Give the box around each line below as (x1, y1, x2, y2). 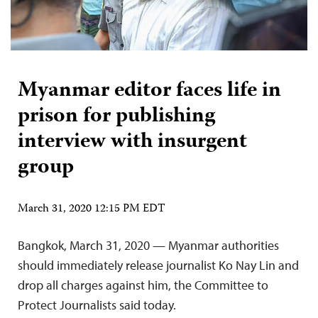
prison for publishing (18, 99, 215, 134)
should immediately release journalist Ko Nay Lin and (18, 256, 299, 273)
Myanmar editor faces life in (18, 73, 281, 109)
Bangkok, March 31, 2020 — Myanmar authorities (18, 236, 279, 253)
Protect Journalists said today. (18, 296, 176, 313)
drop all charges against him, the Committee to (18, 276, 268, 293)
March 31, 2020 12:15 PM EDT (18, 199, 165, 219)
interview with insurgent (18, 124, 247, 160)
